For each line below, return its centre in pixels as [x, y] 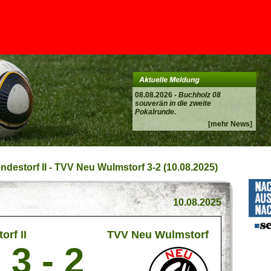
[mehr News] [230, 124]
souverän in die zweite [173, 103]
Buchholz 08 [200, 95]
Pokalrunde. [155, 112]
